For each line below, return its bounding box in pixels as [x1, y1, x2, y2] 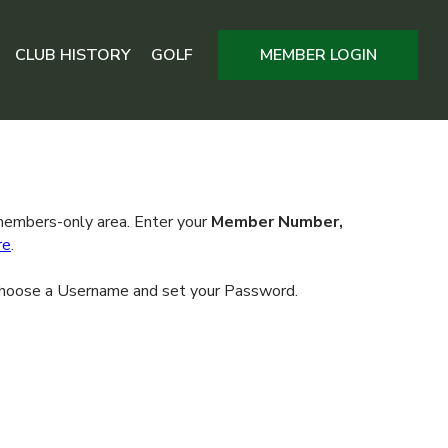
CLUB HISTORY [15, 44, 131, 66]
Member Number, [211, 211, 343, 233]
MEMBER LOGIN [259, 44, 377, 66]
